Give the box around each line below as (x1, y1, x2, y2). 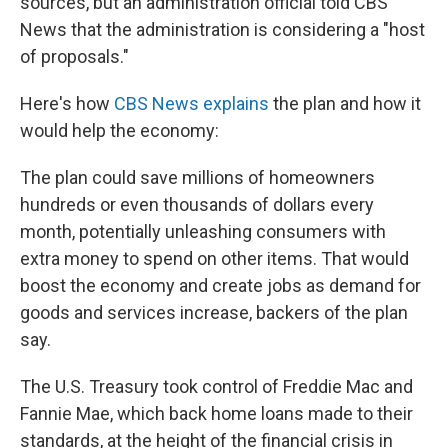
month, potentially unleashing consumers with (20, 221, 386, 242)
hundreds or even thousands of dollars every (20, 194, 374, 215)
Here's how (20, 93, 114, 114)
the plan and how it (269, 93, 421, 114)
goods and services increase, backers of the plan (20, 302, 408, 323)
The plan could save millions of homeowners (20, 167, 375, 188)
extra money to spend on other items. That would (20, 248, 409, 269)
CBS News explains (114, 93, 269, 114)
